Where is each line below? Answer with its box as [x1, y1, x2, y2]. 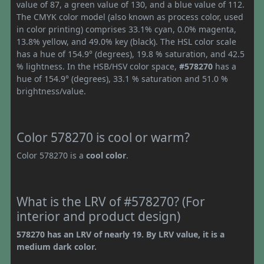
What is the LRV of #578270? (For [16, 193, 205, 210]
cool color [86, 149, 126, 161]
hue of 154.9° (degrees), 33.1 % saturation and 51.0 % [16, 72, 228, 84]
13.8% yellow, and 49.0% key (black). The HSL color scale [16, 35, 236, 47]
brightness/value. [16, 85, 86, 97]
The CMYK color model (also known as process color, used [16, 11, 243, 22]
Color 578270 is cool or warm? [16, 128, 190, 146]
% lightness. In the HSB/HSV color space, [16, 60, 179, 72]
